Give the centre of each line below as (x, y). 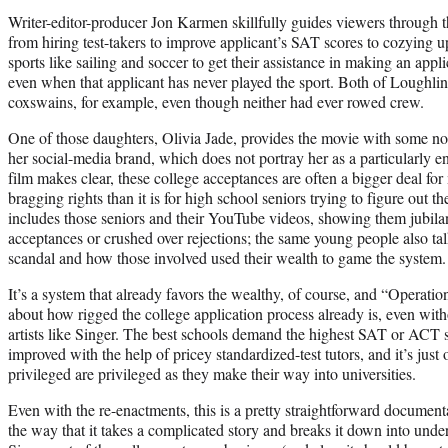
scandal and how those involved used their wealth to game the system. (227, 257)
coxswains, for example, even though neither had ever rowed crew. (216, 101)
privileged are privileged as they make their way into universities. (212, 373)
